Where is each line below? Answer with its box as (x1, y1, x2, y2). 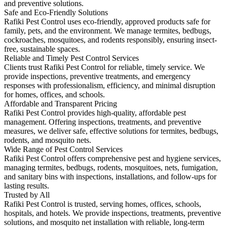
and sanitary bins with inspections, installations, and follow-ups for (4, 172, 216, 181)
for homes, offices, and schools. (4, 90, 105, 99)
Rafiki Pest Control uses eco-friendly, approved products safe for (4, 17, 210, 26)
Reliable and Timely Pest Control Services (4, 53, 139, 62)
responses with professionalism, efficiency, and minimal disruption (4, 81, 215, 90)
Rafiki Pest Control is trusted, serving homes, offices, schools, (4, 199, 201, 208)
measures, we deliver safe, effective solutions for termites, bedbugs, (4, 126, 218, 135)
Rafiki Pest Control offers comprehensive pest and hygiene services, (4, 154, 221, 163)
